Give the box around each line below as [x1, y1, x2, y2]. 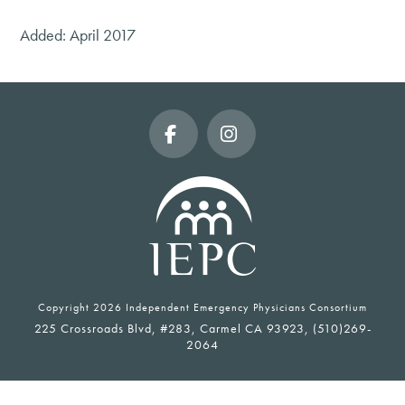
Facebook [172, 169, 245, 193]
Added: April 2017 [20, 24, 137, 45]
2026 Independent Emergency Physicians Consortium [93, 300, 367, 315]
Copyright [38, 300, 93, 315]
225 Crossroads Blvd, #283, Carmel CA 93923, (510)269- [33, 320, 372, 336]
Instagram [231, 169, 304, 193]
